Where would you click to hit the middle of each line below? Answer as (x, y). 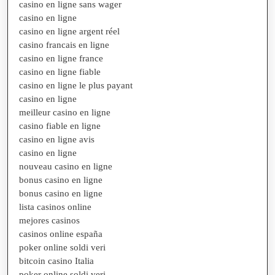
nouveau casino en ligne (66, 166)
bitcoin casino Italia (56, 261)
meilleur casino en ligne (65, 112)
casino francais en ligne (64, 45)
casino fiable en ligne (60, 126)
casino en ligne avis (57, 139)
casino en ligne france (61, 58)
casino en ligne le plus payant (76, 85)
